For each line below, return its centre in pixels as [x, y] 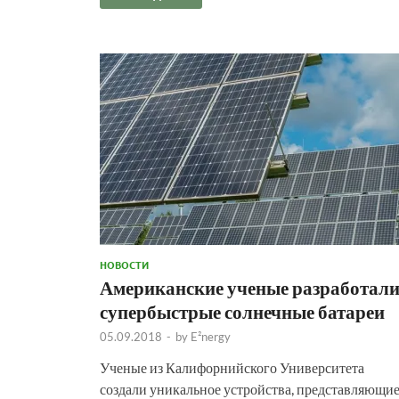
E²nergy [211, 336]
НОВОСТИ [124, 264]
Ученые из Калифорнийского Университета [232, 367]
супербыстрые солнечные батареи [242, 311]
